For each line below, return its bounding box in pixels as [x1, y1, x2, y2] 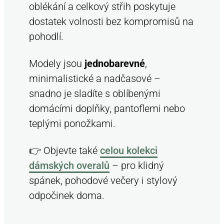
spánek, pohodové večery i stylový [29, 174, 177, 186]
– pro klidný [109, 159, 164, 171]
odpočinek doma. [29, 189, 104, 201]
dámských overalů [29, 159, 109, 171]
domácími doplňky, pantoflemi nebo [29, 102, 185, 114]
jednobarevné [84, 57, 145, 69]
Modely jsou [29, 57, 84, 69]
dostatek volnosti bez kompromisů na [29, 15, 193, 27]
